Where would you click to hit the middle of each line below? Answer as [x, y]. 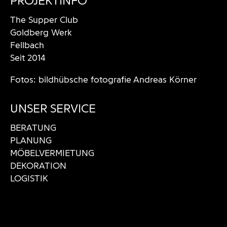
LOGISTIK [29, 178]
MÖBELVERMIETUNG [52, 153]
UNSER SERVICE [53, 108]
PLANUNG [31, 140]
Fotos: [24, 80]
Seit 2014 [28, 58]
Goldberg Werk [41, 32]
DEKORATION [38, 166]
